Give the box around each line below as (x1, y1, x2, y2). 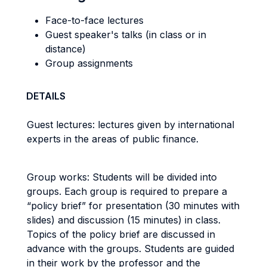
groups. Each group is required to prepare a (27, 185, 227, 197)
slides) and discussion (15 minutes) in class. (27, 214, 221, 226)
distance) (45, 43, 86, 55)
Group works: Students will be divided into (27, 171, 217, 183)
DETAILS (26, 90, 66, 102)
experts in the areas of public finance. (27, 133, 198, 145)
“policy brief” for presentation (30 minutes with (27, 200, 240, 212)
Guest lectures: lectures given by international (27, 119, 234, 131)
